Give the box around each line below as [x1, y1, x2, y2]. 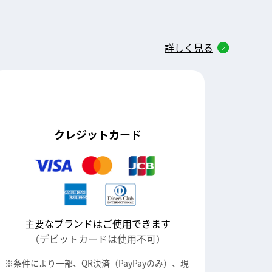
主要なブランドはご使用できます [24, 216, 171, 231]
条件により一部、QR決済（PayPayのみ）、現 [13, 256, 189, 269]
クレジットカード [53, 126, 141, 143]
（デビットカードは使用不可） [29, 231, 166, 246]
